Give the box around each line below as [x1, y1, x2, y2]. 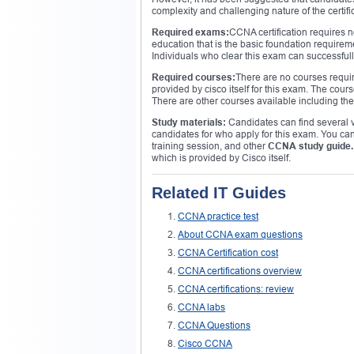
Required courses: [152, 72, 235, 83]
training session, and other [152, 141, 268, 152]
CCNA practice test [178, 211, 258, 222]
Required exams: [152, 27, 229, 38]
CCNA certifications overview [178, 265, 302, 277]
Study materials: [152, 117, 228, 128]
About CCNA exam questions [178, 229, 303, 240]
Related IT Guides [152, 184, 286, 201]
